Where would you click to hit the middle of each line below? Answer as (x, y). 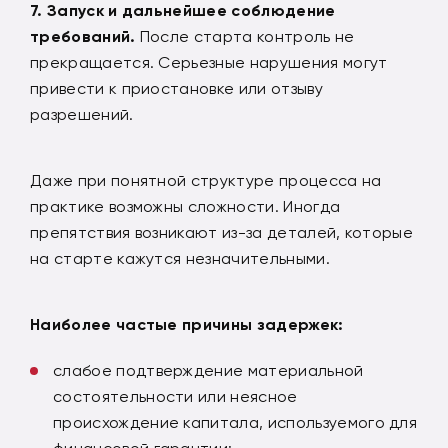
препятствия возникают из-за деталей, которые (222, 232)
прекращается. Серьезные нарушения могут (209, 62)
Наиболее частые (106, 324)
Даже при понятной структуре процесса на (206, 180)
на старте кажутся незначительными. (180, 258)
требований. (83, 36)
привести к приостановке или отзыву (176, 88)
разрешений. (82, 114)
